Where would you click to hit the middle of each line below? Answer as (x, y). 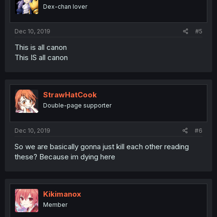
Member (55, 204)
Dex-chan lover (65, 6)
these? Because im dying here (65, 156)
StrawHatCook (70, 95)
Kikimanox (62, 194)
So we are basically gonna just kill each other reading (102, 146)
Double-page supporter (77, 106)
